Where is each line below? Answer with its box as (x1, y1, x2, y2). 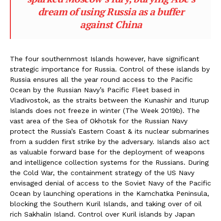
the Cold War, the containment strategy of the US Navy (10, 169, 194, 177)
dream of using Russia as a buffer (37, 5, 184, 19)
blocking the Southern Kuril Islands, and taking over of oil (10, 200, 202, 208)
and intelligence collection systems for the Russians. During (10, 158, 209, 167)
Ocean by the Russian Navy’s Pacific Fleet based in (10, 86, 180, 94)
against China (80, 18, 142, 32)
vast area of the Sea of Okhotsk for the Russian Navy (10, 117, 187, 125)
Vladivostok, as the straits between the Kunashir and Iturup (10, 96, 209, 105)
